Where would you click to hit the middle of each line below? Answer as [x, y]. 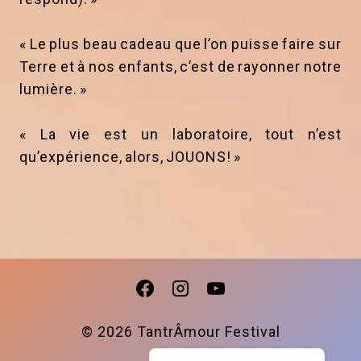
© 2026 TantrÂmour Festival [180, 332]
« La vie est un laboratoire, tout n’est [180, 135]
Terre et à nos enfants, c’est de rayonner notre [180, 67]
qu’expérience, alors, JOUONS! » [130, 157]
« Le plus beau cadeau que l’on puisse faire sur [180, 44]
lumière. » [53, 89]
